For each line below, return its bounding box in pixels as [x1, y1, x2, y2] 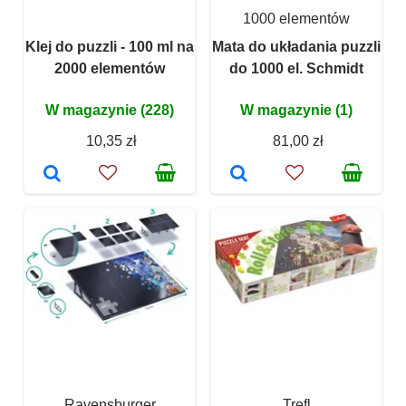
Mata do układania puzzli [212, 39, 381, 55]
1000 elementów [243, 11, 350, 27]
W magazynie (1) [240, 102, 353, 119]
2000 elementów [54, 61, 165, 77]
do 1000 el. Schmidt [229, 61, 363, 77]
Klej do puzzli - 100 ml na [25, 39, 194, 55]
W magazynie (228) [45, 102, 174, 119]
